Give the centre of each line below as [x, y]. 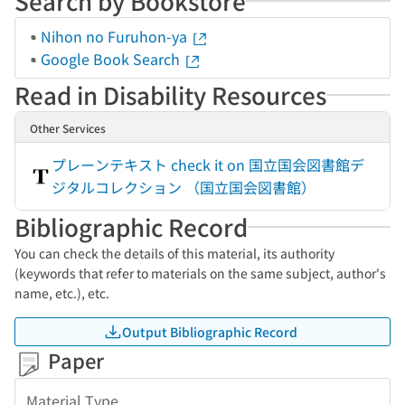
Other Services [68, 128]
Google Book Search [112, 59]
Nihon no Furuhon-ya [116, 36]
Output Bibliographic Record [210, 331]
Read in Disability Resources [170, 94]
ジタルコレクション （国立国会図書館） [184, 187]
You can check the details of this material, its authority [174, 253]
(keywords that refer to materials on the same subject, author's [200, 273]
